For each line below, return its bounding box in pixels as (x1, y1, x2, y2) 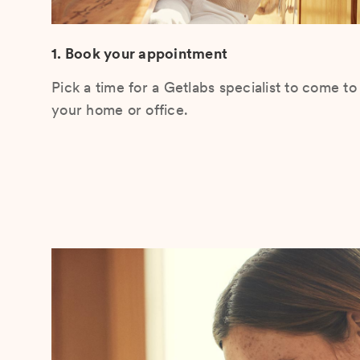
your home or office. (51, 101, 188, 118)
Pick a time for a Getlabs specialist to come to (51, 79, 357, 96)
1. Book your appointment (51, 45, 227, 62)
